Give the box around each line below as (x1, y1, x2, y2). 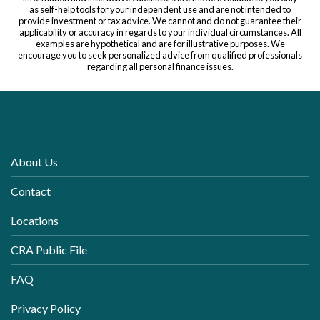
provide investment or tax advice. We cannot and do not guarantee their (19, 15, 301, 27)
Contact (11, 184, 51, 199)
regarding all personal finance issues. (86, 61, 234, 73)
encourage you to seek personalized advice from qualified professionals (18, 49, 302, 61)
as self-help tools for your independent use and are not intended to (29, 4, 291, 16)
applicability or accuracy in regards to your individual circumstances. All (19, 26, 301, 39)
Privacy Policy (11, 301, 81, 316)
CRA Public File (11, 243, 87, 257)
